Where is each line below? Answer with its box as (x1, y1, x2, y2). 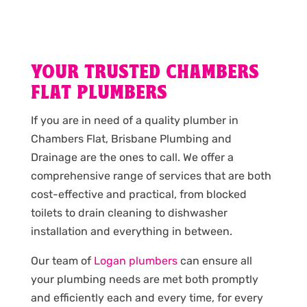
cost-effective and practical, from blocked (30, 188, 247, 201)
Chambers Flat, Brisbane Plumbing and (30, 132, 232, 146)
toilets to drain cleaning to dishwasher (30, 206, 228, 220)
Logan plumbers (93, 254, 177, 268)
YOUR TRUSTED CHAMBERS (30, 62, 259, 84)
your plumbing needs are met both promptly (30, 273, 258, 286)
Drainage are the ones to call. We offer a (30, 151, 234, 164)
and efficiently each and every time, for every (30, 291, 263, 305)
